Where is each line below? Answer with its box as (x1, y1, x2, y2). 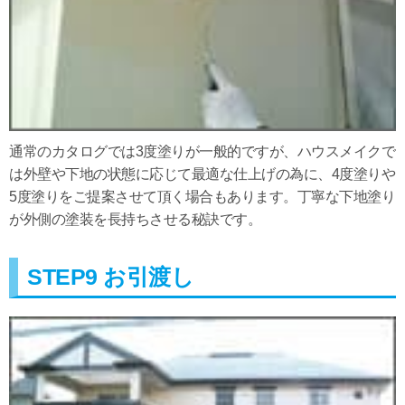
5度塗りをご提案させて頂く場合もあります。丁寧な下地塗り (9, 189, 395, 205)
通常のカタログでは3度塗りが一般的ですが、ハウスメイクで (9, 144, 395, 160)
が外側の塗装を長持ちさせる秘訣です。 (9, 212, 261, 228)
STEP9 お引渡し (27, 264, 193, 290)
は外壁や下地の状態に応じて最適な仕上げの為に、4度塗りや (9, 166, 395, 183)
